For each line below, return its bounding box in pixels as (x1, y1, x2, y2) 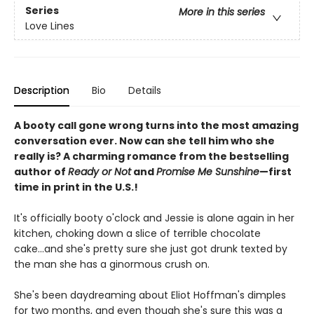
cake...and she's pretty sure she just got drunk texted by (14, 241, 287, 256)
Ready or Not (68, 164, 131, 179)
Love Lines (25, 19, 74, 34)
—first (259, 164, 292, 179)
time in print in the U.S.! (14, 179, 138, 194)
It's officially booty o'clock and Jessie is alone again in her (14, 210, 294, 225)
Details (128, 83, 161, 97)
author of (14, 164, 68, 179)
